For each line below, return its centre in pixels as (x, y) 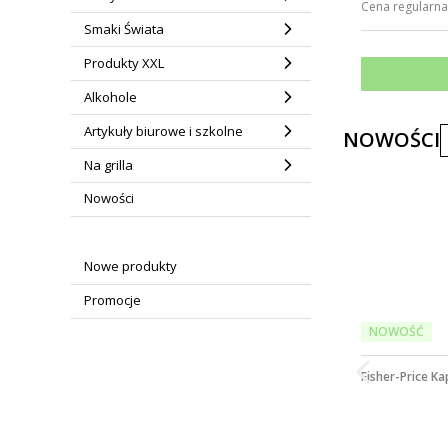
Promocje (112, 300)
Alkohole (110, 97)
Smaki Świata (123, 29)
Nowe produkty (130, 266)
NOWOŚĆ (396, 332)
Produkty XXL (123, 63)
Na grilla (108, 165)
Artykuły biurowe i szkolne (163, 131)
